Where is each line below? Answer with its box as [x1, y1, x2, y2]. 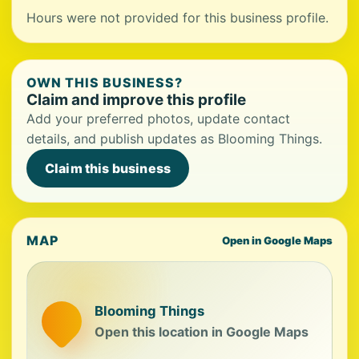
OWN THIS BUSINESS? [26, 75, 184, 91]
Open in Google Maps [222, 234, 333, 247]
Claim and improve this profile [26, 91, 246, 109]
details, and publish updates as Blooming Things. [26, 131, 322, 147]
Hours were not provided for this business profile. [26, 10, 329, 26]
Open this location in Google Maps [95, 323, 309, 340]
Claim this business [45, 160, 171, 176]
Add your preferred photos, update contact [26, 111, 290, 127]
